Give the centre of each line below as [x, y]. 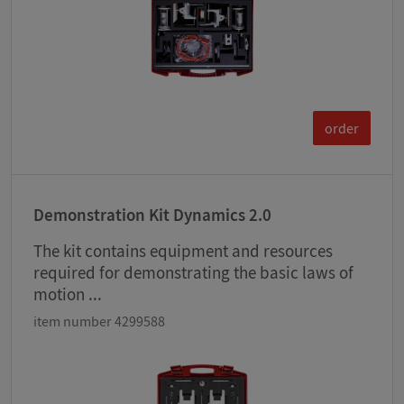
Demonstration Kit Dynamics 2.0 [152, 215]
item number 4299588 [99, 321]
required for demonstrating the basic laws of [193, 273]
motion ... [68, 294]
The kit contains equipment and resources [183, 251]
